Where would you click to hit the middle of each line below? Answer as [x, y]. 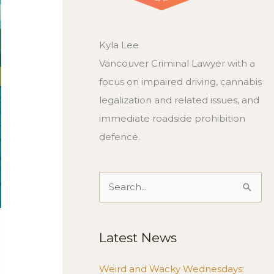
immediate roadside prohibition [172, 118]
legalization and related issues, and [179, 100]
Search [115, 189]
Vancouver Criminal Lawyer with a [177, 63]
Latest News [138, 238]
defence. [120, 137]
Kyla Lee [119, 45]
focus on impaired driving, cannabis [180, 82]
